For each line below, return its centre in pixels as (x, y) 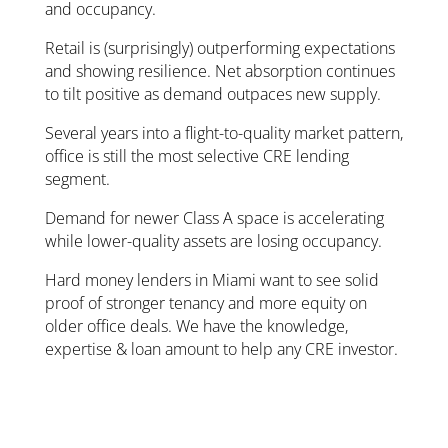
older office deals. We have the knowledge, (196, 326)
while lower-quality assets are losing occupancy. (213, 241)
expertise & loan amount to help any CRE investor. (221, 349)
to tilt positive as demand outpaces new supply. (212, 94)
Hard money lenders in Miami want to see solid (211, 280)
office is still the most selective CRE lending (196, 156)
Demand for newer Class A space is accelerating (214, 218)
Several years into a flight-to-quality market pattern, (223, 133)
